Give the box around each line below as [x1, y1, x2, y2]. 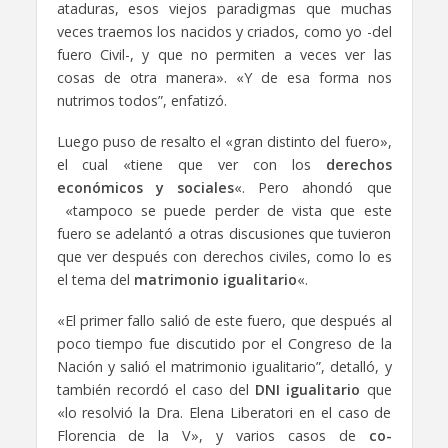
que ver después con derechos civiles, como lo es [56, 246, 392, 266]
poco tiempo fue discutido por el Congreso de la [56, 333, 392, 353]
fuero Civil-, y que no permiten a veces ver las [56, 44, 392, 64]
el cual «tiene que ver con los [56, 154, 326, 174]
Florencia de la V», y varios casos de [56, 425, 356, 445]
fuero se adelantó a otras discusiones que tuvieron [56, 223, 392, 243]
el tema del [56, 269, 134, 289]
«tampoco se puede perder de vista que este [56, 200, 392, 220]
